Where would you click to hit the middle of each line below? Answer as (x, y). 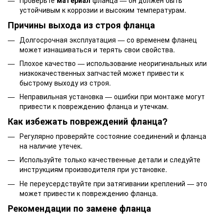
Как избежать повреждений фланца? (88, 121)
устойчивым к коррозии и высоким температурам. (103, 10)
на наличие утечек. (51, 145)
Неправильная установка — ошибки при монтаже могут (112, 97)
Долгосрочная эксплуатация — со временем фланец (108, 39)
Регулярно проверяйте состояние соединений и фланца (113, 136)
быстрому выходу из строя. (65, 82)
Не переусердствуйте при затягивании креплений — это (113, 183)
